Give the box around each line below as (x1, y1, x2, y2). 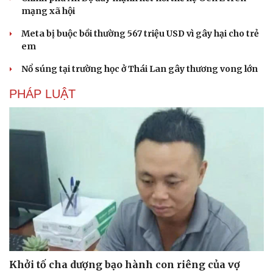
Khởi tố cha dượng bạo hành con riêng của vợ (9, 258, 240, 271)
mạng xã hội (21, 5, 75, 17)
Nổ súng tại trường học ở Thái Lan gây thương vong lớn (21, 63, 258, 75)
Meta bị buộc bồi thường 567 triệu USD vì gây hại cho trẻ (21, 28, 259, 40)
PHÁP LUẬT (9, 87, 76, 101)
